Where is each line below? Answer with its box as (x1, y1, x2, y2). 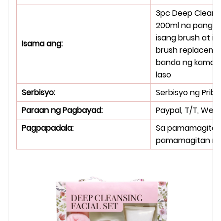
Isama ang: (22, 37, 63, 49)
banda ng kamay (156, 56, 220, 68)
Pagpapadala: (22, 122, 74, 134)
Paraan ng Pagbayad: (22, 104, 103, 116)
